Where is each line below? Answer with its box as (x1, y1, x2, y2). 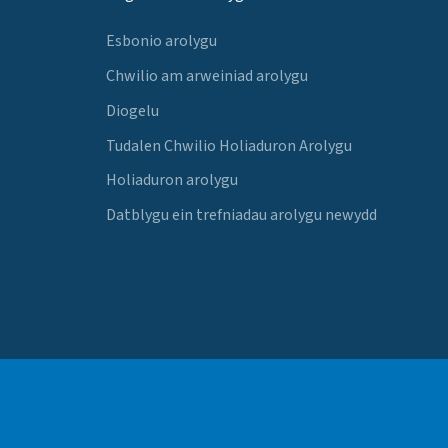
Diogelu (106, 99, 159, 122)
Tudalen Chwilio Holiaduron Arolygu (106, 134, 352, 157)
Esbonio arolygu (106, 30, 217, 53)
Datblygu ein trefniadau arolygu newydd (106, 204, 377, 227)
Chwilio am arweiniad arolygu (106, 64, 308, 87)
